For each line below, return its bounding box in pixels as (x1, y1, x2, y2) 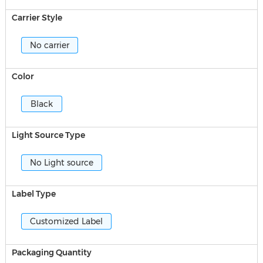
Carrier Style (11, 12, 62, 23)
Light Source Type (11, 130, 85, 140)
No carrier (29, 40, 69, 50)
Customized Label (29, 216, 103, 227)
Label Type (11, 188, 56, 199)
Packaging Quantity (11, 247, 92, 258)
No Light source (29, 157, 93, 168)
